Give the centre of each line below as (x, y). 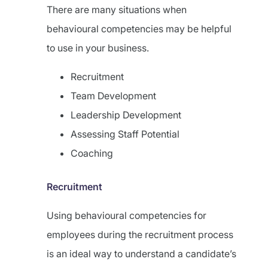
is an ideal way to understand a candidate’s (141, 254)
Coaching (92, 153)
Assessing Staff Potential (125, 134)
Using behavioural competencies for (127, 215)
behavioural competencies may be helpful (139, 29)
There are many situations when (117, 10)
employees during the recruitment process (140, 234)
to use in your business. (99, 48)
